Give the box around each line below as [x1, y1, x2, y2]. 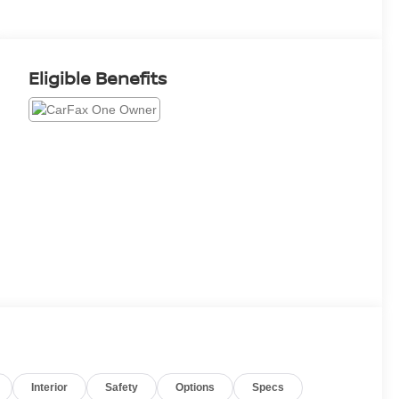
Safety [105, 381, 139, 395]
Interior [31, 381, 69, 395]
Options [175, 381, 216, 395]
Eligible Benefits [28, 65, 167, 90]
